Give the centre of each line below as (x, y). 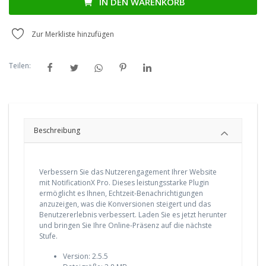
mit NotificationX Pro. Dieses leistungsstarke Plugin (124, 183)
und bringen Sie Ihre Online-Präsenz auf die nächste (126, 226)
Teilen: (20, 66)
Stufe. (48, 236)
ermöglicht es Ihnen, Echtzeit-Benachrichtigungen (121, 194)
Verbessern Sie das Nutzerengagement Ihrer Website (128, 172)
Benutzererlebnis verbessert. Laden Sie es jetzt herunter (133, 215)
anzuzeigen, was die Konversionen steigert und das (125, 204)
